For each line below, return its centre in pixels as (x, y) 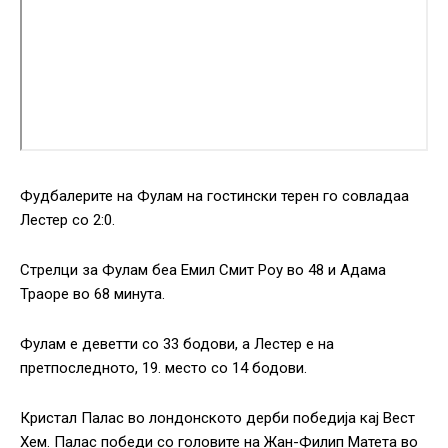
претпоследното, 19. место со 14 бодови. (163, 368)
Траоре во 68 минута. (92, 294)
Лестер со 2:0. (67, 220)
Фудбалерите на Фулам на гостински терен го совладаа (214, 196)
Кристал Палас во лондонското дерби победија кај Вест (217, 418)
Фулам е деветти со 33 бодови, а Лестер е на (177, 344)
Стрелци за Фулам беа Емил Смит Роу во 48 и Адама (203, 270)
